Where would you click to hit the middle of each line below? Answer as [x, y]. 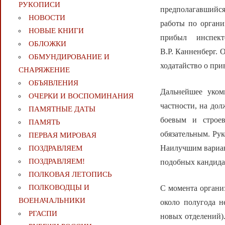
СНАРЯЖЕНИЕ [44, 70]
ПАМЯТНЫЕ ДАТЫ [62, 109]
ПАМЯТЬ [44, 122]
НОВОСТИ [47, 18]
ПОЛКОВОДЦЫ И [59, 188]
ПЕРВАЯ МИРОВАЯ [62, 135]
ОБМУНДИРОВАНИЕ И [69, 57]
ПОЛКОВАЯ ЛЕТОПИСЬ [70, 175]
